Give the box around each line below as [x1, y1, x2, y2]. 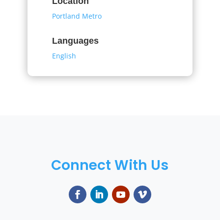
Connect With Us [51, 155, 169, 175]
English [52, 51, 76, 60]
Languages [52, 35, 99, 46]
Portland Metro [52, 11, 102, 21]
